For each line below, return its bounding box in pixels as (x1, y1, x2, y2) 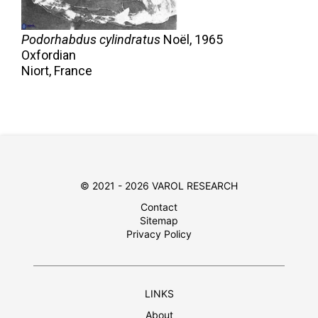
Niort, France (21, 63, 92, 79)
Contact (141, 201, 177, 214)
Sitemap (140, 214, 178, 227)
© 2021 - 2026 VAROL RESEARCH (80, 180, 238, 192)
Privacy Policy (126, 228, 192, 241)
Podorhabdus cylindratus (21, 32, 160, 48)
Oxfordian (21, 48, 76, 63)
